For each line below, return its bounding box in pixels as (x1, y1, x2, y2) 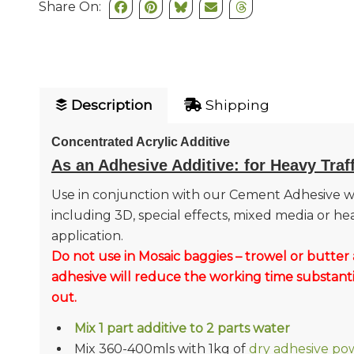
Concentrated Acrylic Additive (51, 135, 230, 149)
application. (51, 228, 123, 243)
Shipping (201, 96, 269, 114)
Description (66, 96, 153, 114)
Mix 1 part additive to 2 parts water (73, 321, 290, 337)
